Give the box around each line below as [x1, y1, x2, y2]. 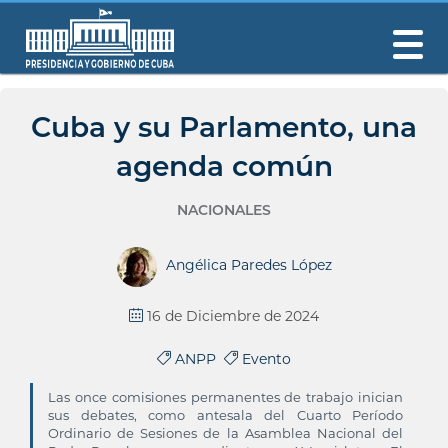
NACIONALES [177, 201, 271, 219]
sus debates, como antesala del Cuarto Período [48, 407, 403, 423]
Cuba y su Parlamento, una [31, 110, 417, 144]
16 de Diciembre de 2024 [147, 307, 319, 325]
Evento [238, 350, 291, 368]
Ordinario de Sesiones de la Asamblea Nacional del [48, 425, 403, 441]
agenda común [115, 149, 333, 183]
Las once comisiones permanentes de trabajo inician [48, 389, 403, 405]
